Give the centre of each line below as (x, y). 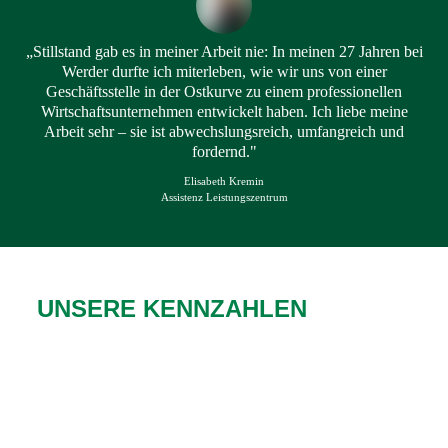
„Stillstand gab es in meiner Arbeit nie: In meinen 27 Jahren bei (224, 51)
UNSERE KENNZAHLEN (172, 308)
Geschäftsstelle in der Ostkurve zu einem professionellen (224, 91)
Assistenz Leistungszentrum (224, 197)
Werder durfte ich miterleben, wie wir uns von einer (224, 71)
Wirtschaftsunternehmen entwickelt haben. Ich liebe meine (224, 111)
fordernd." (224, 151)
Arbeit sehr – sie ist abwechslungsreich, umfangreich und (224, 131)
